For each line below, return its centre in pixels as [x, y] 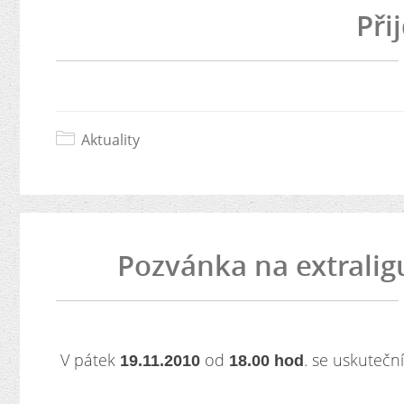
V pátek [88, 360]
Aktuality [110, 140]
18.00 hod [266, 361]
